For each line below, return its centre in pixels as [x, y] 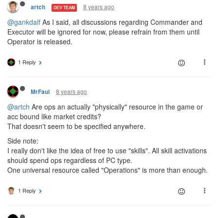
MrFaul [40, 92]
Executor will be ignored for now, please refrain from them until [103, 32]
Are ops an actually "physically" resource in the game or [116, 107]
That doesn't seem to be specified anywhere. [76, 126]
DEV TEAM [64, 8]
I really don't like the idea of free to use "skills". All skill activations [107, 151]
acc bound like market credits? [54, 117]
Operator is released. [40, 42]
